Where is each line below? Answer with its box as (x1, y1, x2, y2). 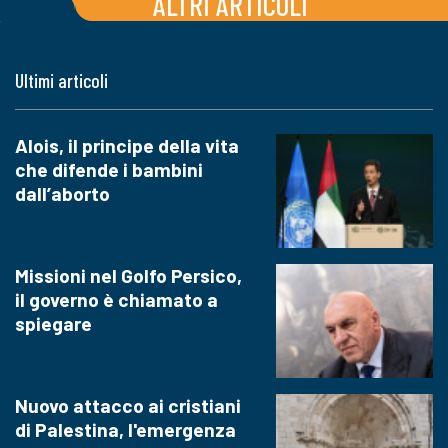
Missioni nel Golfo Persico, (15, 263, 242, 287)
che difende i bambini (15, 157, 203, 181)
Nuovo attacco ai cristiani (15, 394, 241, 418)
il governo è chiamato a (15, 287, 218, 311)
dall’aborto (15, 181, 110, 205)
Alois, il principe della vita (15, 133, 239, 157)
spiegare (15, 311, 92, 335)
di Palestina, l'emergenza (15, 418, 236, 442)
